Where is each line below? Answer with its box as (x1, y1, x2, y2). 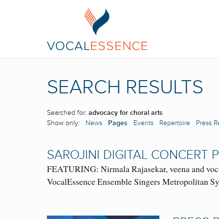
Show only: (47, 119, 86, 128)
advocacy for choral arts (88, 109, 163, 117)
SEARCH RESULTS (47, 76, 203, 99)
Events (133, 119, 153, 128)
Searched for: (47, 109, 88, 117)
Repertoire (159, 119, 190, 128)
